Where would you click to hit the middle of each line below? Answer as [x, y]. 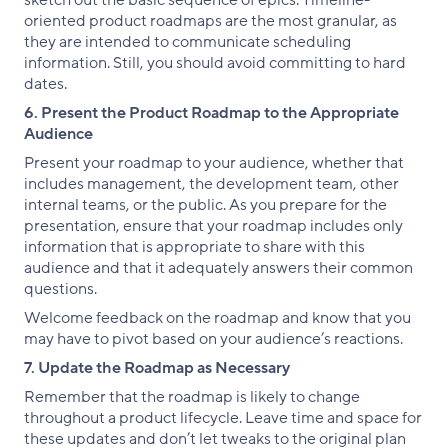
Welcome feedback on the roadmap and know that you [217, 317]
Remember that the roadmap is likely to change [192, 396]
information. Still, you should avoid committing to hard [215, 62]
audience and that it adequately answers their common [218, 267]
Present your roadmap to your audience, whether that [214, 162]
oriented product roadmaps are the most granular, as [210, 20]
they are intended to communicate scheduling [187, 41]
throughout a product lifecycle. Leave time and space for [223, 417]
